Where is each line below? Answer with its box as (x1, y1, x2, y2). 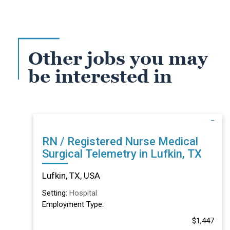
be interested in (28, 66, 172, 87)
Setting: (42, 188, 69, 198)
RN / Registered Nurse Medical (42, 135, 158, 148)
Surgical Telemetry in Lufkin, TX (42, 147, 202, 160)
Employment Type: (42, 199, 104, 209)
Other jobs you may (28, 48, 208, 69)
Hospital (69, 188, 97, 198)
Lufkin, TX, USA (42, 170, 100, 181)
